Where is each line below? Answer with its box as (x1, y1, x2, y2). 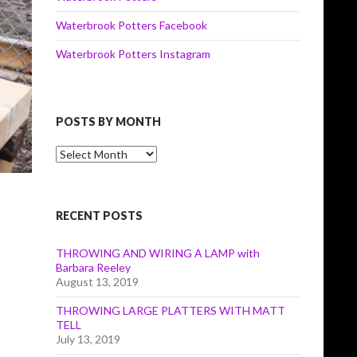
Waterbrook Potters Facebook (56, 18, 207, 32)
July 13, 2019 (56, 332, 120, 346)
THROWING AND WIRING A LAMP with (56, 246, 260, 260)
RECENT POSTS (56, 209, 143, 222)
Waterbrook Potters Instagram (56, 47, 210, 61)
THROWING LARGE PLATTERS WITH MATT (56, 304, 285, 317)
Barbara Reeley (56, 261, 131, 274)
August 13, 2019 (56, 275, 139, 288)
